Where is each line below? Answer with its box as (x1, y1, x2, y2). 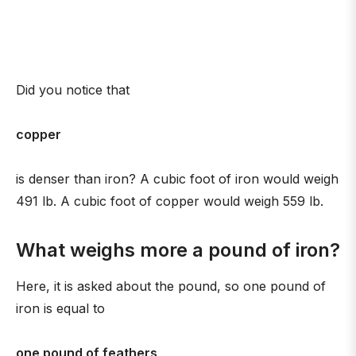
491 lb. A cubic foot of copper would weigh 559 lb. (16, 193, 323, 209)
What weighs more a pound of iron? (16, 238, 340, 261)
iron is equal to (16, 300, 105, 316)
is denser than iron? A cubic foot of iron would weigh (16, 171, 339, 187)
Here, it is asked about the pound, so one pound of (16, 278, 326, 294)
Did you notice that (16, 82, 130, 98)
